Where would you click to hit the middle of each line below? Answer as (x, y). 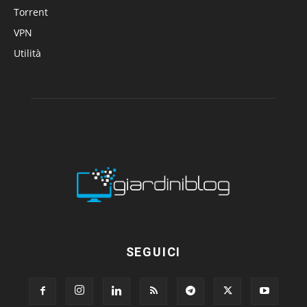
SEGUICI (153, 251)
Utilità (27, 53)
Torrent (31, 12)
